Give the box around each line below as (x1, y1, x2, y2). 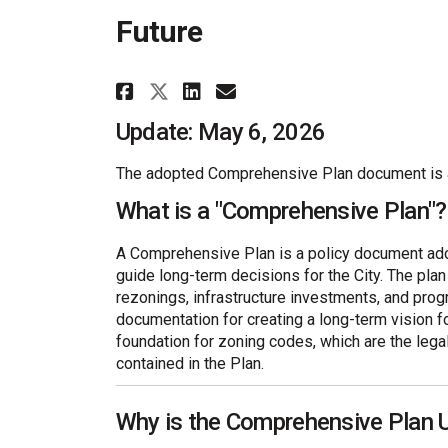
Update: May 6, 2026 (115, 117, 326, 146)
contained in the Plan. (115, 353, 264, 373)
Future (115, 13, 203, 49)
